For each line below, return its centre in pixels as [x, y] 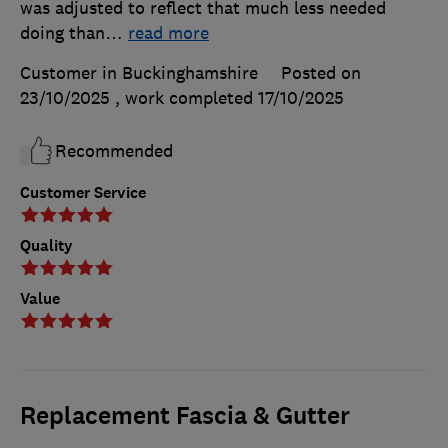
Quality [46, 245]
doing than [62, 33]
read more [168, 33]
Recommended [114, 151]
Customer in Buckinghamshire [139, 73]
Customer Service [83, 192]
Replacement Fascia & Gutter [185, 415]
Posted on [321, 73]
